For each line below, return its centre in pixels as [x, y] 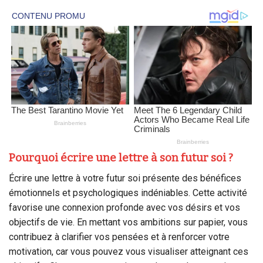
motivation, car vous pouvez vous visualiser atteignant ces [129, 251]
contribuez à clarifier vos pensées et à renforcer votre [119, 237]
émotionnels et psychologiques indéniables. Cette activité [128, 193]
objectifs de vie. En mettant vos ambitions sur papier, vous [128, 222]
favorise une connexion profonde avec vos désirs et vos [124, 207]
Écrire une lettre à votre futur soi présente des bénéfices [125, 178]
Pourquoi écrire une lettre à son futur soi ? [121, 158]
